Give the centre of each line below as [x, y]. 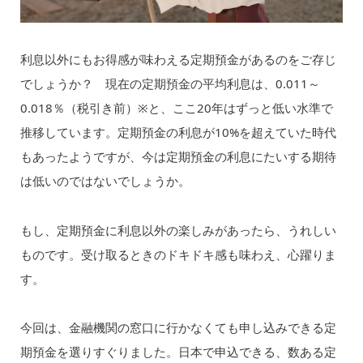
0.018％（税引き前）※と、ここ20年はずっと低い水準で [176, 108]
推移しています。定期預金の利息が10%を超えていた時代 [178, 132]
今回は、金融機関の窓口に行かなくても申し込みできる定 [178, 327]
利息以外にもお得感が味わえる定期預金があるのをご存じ [178, 60]
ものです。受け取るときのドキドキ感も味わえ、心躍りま [178, 254]
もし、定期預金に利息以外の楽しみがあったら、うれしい [178, 230]
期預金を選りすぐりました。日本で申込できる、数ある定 [178, 352]
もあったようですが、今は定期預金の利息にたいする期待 [178, 157]
